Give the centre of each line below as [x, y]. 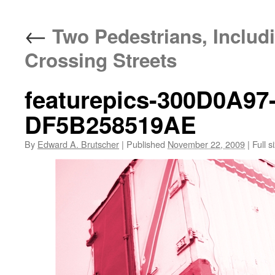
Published [146, 144]
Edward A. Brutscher [78, 144]
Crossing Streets [101, 60]
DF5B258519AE [110, 124]
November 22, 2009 [206, 144]
